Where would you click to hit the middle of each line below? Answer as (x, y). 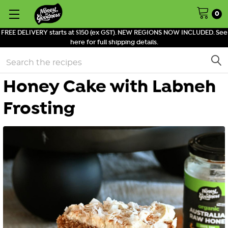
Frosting (39, 109)
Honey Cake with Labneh (109, 87)
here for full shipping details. (114, 42)
